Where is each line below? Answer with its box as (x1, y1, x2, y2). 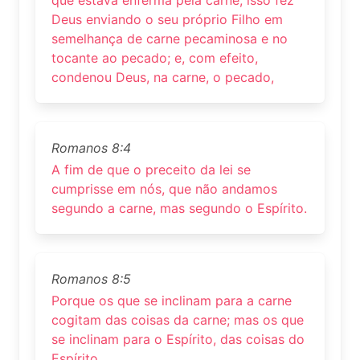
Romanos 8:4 (51, 139, 131, 156)
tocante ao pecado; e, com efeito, (51, 49, 258, 66)
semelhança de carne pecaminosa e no (51, 30, 288, 47)
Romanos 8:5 (51, 271, 131, 288)
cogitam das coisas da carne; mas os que (51, 312, 304, 329)
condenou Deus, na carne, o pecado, (51, 68, 274, 85)
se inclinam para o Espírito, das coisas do (51, 331, 305, 348)
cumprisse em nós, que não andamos (51, 181, 277, 198)
